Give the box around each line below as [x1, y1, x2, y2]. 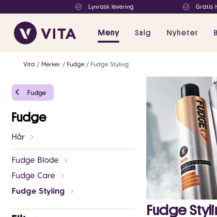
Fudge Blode [12, 155, 59, 165]
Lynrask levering [88, 3, 134, 10]
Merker [41, 61, 61, 68]
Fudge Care [12, 171, 55, 180]
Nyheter [166, 29, 198, 37]
